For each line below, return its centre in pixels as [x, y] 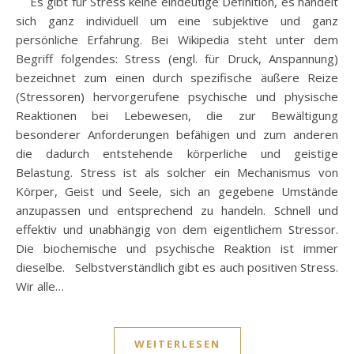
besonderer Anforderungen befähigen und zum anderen [177, 135]
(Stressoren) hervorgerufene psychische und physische [177, 97]
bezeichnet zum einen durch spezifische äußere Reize [177, 78]
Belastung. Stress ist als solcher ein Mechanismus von [177, 173]
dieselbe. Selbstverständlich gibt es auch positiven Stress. [177, 267]
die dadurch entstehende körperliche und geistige [177, 154]
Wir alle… [40, 286]
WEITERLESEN [177, 344]
